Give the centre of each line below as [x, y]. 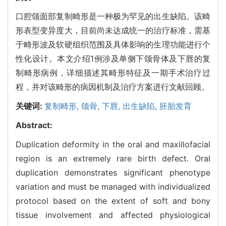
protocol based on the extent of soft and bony [113, 201]
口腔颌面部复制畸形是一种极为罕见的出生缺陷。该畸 [113, 16]
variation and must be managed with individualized [113, 186]
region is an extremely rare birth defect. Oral [113, 158]
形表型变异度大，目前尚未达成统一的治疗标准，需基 [113, 30]
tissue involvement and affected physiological [113, 215]
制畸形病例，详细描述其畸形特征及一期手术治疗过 [113, 72]
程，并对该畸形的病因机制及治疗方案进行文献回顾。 [112, 87]
